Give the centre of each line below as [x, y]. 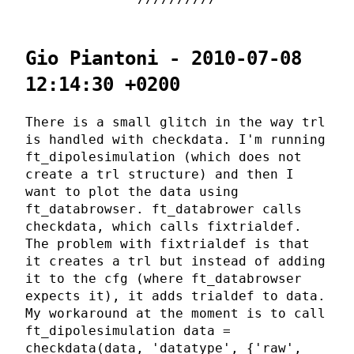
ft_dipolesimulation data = [128, 331]
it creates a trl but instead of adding [175, 262]
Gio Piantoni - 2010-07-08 [164, 59]
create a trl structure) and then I [160, 175]
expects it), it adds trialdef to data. [175, 296]
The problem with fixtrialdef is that [168, 244]
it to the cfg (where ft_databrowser [164, 279]
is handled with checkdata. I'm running [175, 140]
